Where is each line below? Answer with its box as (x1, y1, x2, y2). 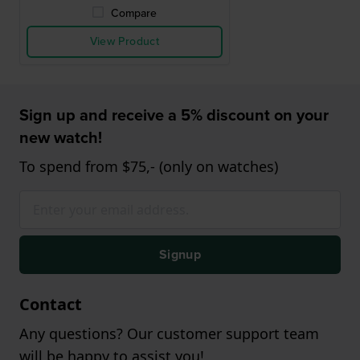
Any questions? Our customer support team (19, 324, 319, 344)
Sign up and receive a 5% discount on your (19, 103, 329, 128)
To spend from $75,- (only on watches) (19, 157, 278, 177)
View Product (89, 33, 159, 51)
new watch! (19, 125, 102, 150)
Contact (19, 293, 82, 316)
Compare (111, 5, 157, 22)
